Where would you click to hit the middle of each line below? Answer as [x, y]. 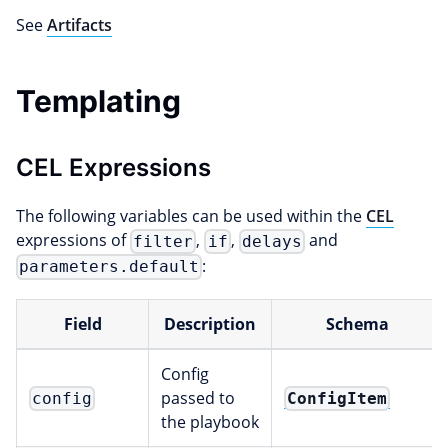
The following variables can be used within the [191, 216]
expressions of [73, 240]
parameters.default [109, 267]
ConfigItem [337, 399]
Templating [98, 101]
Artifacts [79, 25]
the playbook [210, 422]
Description [210, 324]
